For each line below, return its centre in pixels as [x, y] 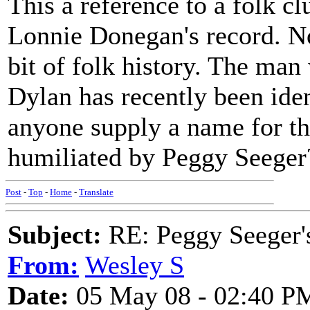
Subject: [55, 235]
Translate [96, 192]
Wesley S [135, 265]
